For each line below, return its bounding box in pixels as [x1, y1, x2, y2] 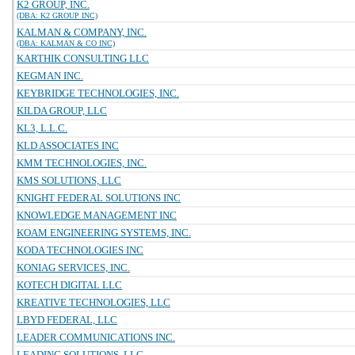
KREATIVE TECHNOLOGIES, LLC [17, 296, 170, 308]
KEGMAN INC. [17, 70, 83, 82]
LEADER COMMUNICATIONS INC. [17, 331, 175, 343]
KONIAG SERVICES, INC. [17, 261, 130, 273]
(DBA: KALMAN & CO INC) [17, 39, 115, 48]
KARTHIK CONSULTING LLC [17, 52, 149, 64]
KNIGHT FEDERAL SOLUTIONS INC [17, 192, 181, 204]
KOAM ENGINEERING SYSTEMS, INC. [17, 227, 191, 239]
